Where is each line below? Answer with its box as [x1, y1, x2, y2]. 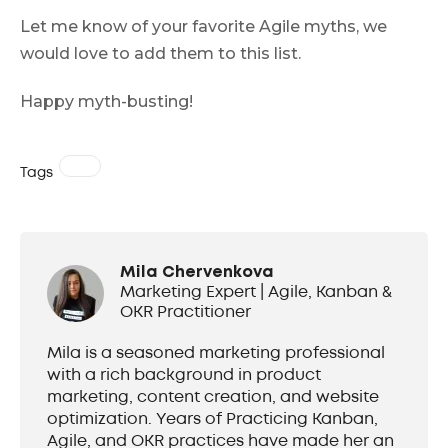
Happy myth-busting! [20, 92, 193, 112]
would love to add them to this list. [20, 43, 301, 63]
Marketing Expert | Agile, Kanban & [120, 285, 392, 301]
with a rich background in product [47, 368, 321, 384]
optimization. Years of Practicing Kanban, [47, 412, 378, 428]
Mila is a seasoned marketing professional [47, 346, 385, 362]
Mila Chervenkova [120, 265, 274, 281]
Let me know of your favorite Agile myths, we [20, 16, 387, 36]
